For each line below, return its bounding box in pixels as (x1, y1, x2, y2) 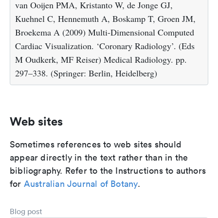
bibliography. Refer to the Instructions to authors (10, 165, 206, 176)
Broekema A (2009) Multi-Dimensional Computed (15, 26, 194, 38)
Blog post (10, 206, 42, 216)
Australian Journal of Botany (23, 178, 138, 189)
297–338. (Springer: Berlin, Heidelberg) (15, 67, 157, 79)
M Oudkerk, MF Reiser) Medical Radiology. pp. (15, 54, 187, 65)
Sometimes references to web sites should (10, 139, 182, 150)
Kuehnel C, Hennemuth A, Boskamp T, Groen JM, (15, 13, 196, 24)
